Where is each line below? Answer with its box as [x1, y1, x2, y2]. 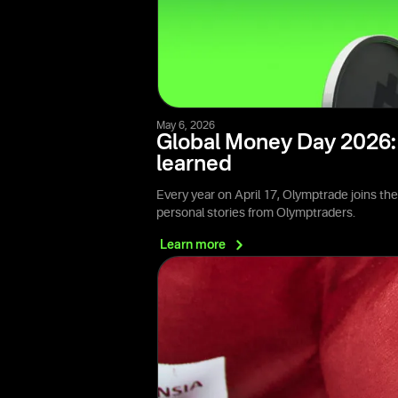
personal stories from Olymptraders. [156, 206, 355, 219]
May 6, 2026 [156, 120, 215, 131]
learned [156, 154, 232, 176]
